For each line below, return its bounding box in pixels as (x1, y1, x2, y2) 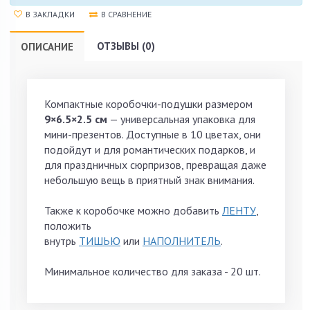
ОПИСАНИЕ (21, 39, 73, 53)
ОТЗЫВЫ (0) (97, 39, 155, 53)
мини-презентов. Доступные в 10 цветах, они (44, 127, 261, 141)
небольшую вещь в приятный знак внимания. (44, 172, 255, 187)
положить (44, 218, 91, 232)
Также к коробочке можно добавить (44, 203, 222, 217)
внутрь (44, 233, 79, 248)
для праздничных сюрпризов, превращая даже (44, 157, 266, 172)
